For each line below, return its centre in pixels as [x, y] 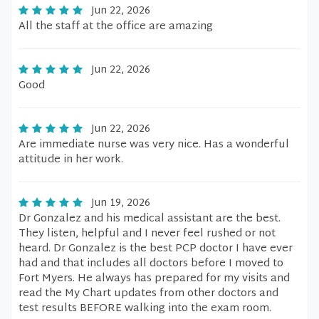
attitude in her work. [71, 160]
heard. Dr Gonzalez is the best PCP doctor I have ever [156, 249]
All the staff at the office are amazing [116, 27]
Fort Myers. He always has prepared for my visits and [154, 279]
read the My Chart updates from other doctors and [148, 294]
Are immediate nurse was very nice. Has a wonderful [154, 145]
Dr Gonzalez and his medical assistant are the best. [150, 219]
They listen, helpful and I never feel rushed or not [147, 234]
